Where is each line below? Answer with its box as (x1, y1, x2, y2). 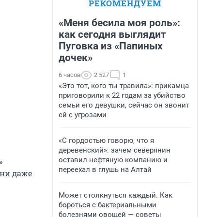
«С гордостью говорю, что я (59, 136, 154, 145)
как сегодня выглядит (59, 29, 166, 40)
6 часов (59, 71, 80, 78)
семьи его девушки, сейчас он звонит (59, 101, 189, 109)
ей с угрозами (59, 110, 107, 119)
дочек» (59, 52, 93, 63)
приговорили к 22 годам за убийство (59, 91, 186, 100)
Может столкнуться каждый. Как (59, 191, 172, 200)
